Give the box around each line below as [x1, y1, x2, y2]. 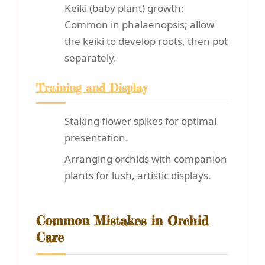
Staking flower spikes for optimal [64, 114, 216, 128]
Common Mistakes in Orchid [36, 212, 208, 230]
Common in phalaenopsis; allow [64, 18, 214, 32]
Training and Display [36, 80, 147, 95]
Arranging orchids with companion [64, 152, 227, 166]
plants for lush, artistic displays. [64, 169, 211, 183]
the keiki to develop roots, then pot [64, 34, 228, 49]
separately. [64, 51, 117, 65]
